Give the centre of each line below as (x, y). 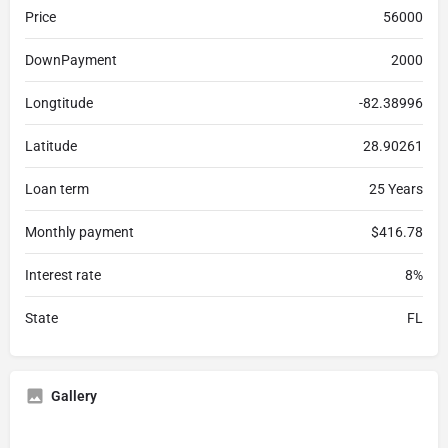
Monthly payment (79, 232)
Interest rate (63, 275)
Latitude (51, 146)
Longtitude (59, 103)
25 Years (396, 189)
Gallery (74, 396)
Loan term (57, 189)
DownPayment (71, 60)
